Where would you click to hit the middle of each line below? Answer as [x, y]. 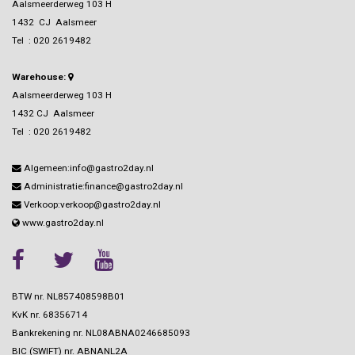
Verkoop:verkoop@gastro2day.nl [91, 205]
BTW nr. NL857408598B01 [69, 297]
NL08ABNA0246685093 [137, 333]
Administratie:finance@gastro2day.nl [102, 187]
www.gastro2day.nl [62, 223]
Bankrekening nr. [48, 333]
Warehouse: [40, 77]
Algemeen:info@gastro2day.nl [88, 168]
